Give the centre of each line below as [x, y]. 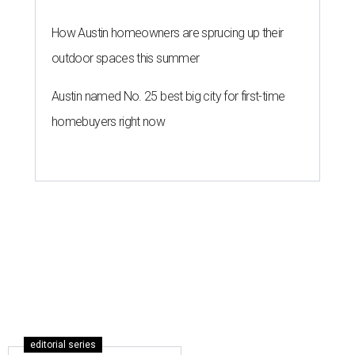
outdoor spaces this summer [126, 59]
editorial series [63, 345]
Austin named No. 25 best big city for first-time [168, 97]
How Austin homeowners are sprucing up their [168, 33]
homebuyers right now [109, 122]
